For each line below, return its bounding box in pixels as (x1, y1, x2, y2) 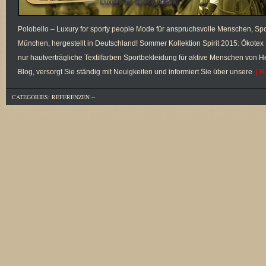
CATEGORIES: (12, 93, 52, 101)
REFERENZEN (52, 93, 90, 101)
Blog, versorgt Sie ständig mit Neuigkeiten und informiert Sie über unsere (18, 68, 252, 76)
